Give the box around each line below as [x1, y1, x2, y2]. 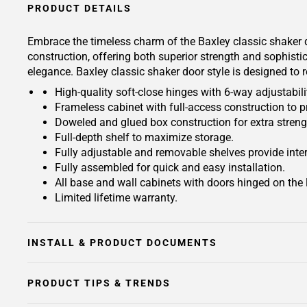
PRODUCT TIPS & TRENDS [27, 278, 171, 288]
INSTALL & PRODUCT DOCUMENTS [27, 237, 217, 248]
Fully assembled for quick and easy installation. [55, 161, 285, 174]
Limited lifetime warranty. [55, 191, 177, 204]
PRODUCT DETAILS [27, 3, 132, 14]
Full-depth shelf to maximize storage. [55, 131, 234, 144]
